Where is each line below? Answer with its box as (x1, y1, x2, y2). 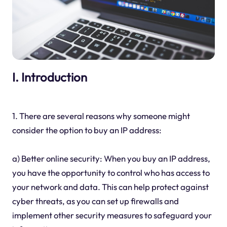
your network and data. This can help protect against (12, 181, 209, 193)
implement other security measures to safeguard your (12, 210, 212, 221)
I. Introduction (12, 69, 87, 85)
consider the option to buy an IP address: (12, 125, 162, 136)
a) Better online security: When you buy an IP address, (12, 153, 210, 164)
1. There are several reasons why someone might (12, 110, 190, 122)
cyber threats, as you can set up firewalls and (12, 196, 179, 207)
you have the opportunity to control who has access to (12, 167, 210, 178)
